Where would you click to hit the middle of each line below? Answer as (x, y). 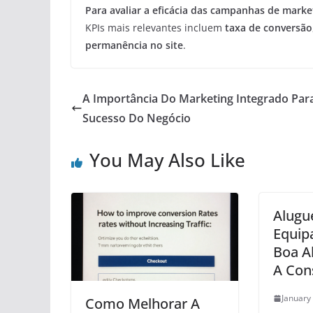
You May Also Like (167, 160)
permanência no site (134, 45)
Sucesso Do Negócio (137, 118)
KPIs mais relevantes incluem (155, 28)
